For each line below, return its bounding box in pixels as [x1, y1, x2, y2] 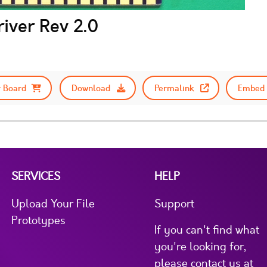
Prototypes [11, 213, 66, 228]
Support [154, 196, 194, 211]
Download [72, 82, 111, 94]
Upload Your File [11, 196, 95, 211]
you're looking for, [154, 239, 246, 254]
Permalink [154, 82, 194, 94]
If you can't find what [154, 222, 259, 237]
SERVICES [11, 169, 60, 184]
